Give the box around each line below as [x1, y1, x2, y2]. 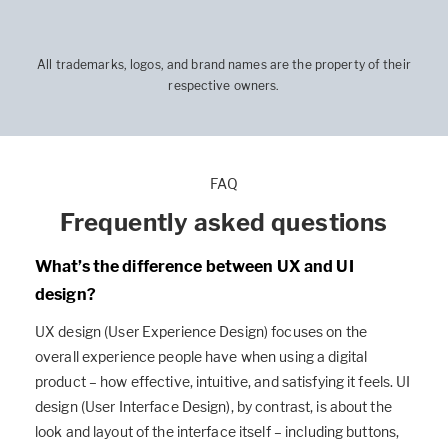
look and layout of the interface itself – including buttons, [35, 423, 400, 441]
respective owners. [168, 78, 280, 94]
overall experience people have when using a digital [35, 348, 368, 366]
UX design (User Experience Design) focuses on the [35, 323, 367, 341]
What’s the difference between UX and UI [35, 257, 354, 277]
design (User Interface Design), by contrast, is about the [35, 398, 392, 416]
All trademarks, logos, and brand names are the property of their [37, 57, 411, 73]
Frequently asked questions [60, 208, 388, 238]
